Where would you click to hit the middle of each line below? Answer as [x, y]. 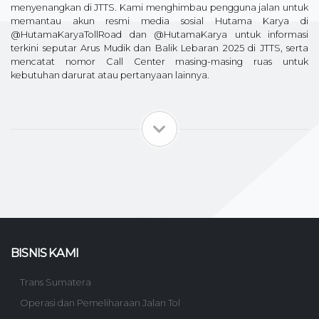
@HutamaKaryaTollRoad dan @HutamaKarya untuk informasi [159, 35]
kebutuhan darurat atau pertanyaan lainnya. [110, 75]
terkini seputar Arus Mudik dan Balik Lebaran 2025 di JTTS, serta [159, 48]
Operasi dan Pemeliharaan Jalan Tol [100, 303]
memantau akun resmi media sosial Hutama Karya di [159, 21]
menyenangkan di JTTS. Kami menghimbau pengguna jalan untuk [159, 8]
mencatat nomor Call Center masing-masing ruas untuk [159, 62]
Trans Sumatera [56, 283]
